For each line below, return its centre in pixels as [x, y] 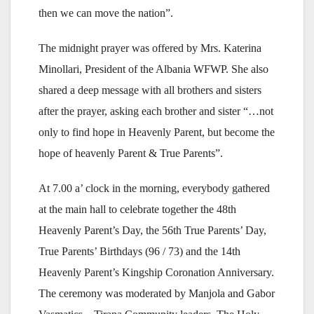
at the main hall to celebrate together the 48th [137, 209]
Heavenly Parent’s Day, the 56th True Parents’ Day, [152, 230]
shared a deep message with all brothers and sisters [150, 90]
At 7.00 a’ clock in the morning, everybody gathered [154, 188]
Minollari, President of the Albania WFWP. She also [153, 69]
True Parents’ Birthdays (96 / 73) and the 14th [139, 251]
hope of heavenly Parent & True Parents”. [131, 153]
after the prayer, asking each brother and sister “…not [156, 111]
